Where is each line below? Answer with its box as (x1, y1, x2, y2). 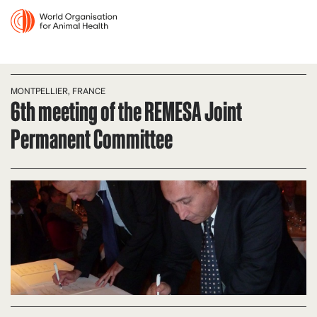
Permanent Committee (11, 120, 173, 155)
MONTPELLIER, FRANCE (11, 86, 105, 96)
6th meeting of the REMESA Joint (11, 93, 242, 127)
